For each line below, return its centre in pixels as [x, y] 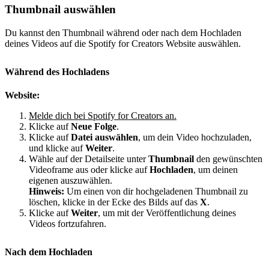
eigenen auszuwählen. [71, 181]
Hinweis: [47, 192]
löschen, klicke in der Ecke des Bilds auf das [114, 202]
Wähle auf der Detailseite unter [89, 159]
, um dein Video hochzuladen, [195, 138]
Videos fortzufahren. [68, 224]
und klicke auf [57, 148]
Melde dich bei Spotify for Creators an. [103, 116]
